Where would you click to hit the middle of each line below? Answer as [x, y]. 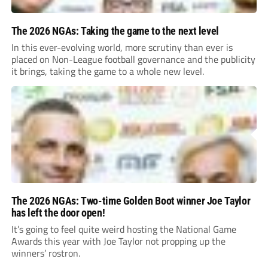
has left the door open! [58, 212]
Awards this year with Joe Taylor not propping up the [118, 241]
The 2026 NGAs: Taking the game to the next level [115, 31]
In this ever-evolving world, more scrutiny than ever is [122, 47]
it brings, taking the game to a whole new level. [107, 71]
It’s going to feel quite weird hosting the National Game [124, 229]
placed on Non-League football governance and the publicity [133, 59]
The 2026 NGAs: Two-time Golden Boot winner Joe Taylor [131, 200]
